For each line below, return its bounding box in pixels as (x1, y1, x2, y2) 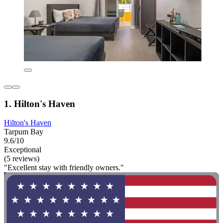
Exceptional (4, 145, 41, 154)
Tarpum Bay (4, 127, 43, 136)
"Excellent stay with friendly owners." (4, 163, 124, 172)
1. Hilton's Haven (4, 98, 75, 109)
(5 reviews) (4, 154, 39, 163)
